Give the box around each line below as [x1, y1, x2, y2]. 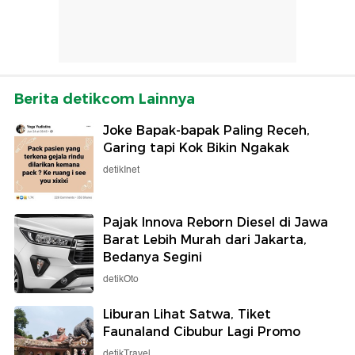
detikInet [103, 162, 139, 177]
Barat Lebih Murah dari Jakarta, [103, 231, 307, 247]
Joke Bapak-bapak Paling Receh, [103, 122, 310, 138]
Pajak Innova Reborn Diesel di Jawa [103, 214, 328, 230]
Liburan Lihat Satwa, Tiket [103, 306, 271, 322]
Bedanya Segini [103, 249, 202, 265]
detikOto [103, 271, 139, 287]
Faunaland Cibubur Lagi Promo [103, 323, 300, 339]
